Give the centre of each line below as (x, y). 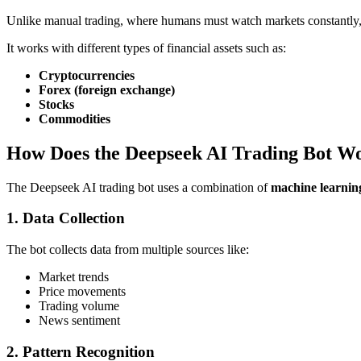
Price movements (82, 291)
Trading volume (79, 305)
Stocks (56, 104)
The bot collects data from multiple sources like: (128, 249)
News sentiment (79, 320)
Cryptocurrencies (87, 75)
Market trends (74, 276)
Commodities (75, 118)
